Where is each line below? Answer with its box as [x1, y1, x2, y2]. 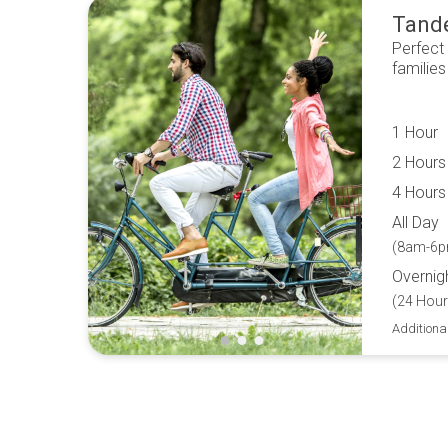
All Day [392, 212, 439, 232]
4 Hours [392, 182, 446, 202]
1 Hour [392, 122, 438, 142]
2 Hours [392, 152, 446, 172]
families [392, 58, 446, 78]
